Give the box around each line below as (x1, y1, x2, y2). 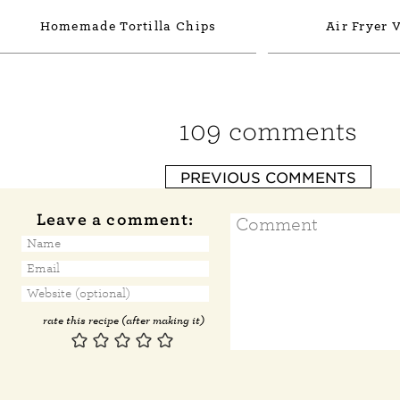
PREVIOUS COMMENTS (179, 167, 356, 186)
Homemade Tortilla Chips (39, 18, 217, 34)
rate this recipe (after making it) (42, 313, 204, 328)
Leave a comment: (36, 208, 194, 229)
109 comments (179, 115, 357, 147)
